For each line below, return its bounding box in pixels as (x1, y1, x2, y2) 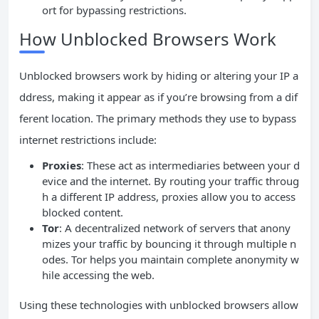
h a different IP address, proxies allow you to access (42, 189, 296, 204)
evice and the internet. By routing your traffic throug (42, 174, 299, 189)
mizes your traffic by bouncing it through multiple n (42, 236, 296, 251)
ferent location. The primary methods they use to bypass (19, 111, 296, 126)
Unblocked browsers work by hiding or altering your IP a (19, 68, 298, 83)
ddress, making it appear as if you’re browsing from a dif (19, 90, 298, 105)
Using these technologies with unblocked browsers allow (19, 298, 298, 313)
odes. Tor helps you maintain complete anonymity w (42, 252, 299, 267)
